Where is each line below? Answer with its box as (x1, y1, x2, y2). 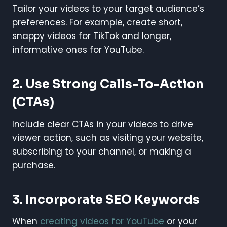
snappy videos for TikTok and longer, (12, 29, 171, 42)
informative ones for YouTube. (12, 43, 144, 56)
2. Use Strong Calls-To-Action (12, 76, 204, 92)
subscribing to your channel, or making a (12, 145, 191, 158)
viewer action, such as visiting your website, (12, 131, 203, 144)
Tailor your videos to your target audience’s (12, 2, 204, 15)
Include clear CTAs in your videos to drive (12, 118, 193, 130)
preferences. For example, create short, (12, 16, 182, 28)
